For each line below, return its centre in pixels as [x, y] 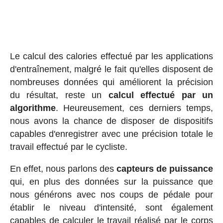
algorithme [33, 108]
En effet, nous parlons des [63, 168]
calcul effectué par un [161, 95]
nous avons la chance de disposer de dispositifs [111, 121]
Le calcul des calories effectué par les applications [111, 56]
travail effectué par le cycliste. [68, 147]
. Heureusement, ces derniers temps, [134, 108]
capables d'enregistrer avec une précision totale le [111, 134]
